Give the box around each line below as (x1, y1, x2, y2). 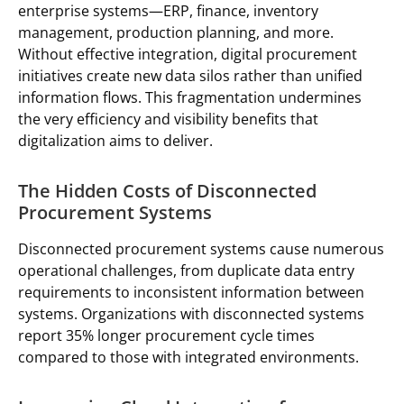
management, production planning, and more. (18, 22, 334, 42)
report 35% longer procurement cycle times (18, 325, 315, 345)
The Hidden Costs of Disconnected (18, 178, 317, 203)
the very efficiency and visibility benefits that (18, 108, 318, 129)
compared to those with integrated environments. (18, 346, 359, 367)
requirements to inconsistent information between (18, 281, 364, 302)
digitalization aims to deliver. (18, 130, 213, 151)
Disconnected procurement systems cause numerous (18, 238, 384, 259)
